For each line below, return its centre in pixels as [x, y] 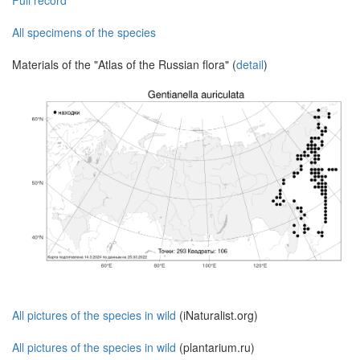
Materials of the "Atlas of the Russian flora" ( [124, 65]
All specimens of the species [84, 33]
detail [250, 65]
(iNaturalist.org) [217, 315]
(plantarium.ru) [215, 347]
